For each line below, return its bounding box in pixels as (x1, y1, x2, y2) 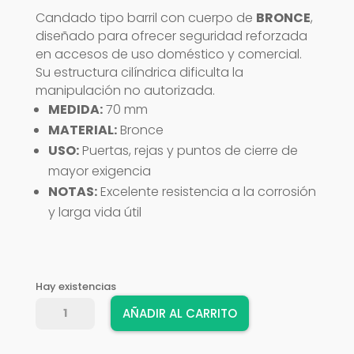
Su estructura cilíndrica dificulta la (35, 63, 243, 81)
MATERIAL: (47, 121, 117, 139)
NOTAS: (47, 183, 97, 201)
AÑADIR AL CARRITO (122, 305, 237, 322)
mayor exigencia (47, 162, 151, 180)
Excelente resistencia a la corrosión (96, 183, 316, 201)
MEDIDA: (47, 100, 103, 119)
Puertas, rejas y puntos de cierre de (78, 141, 298, 160)
